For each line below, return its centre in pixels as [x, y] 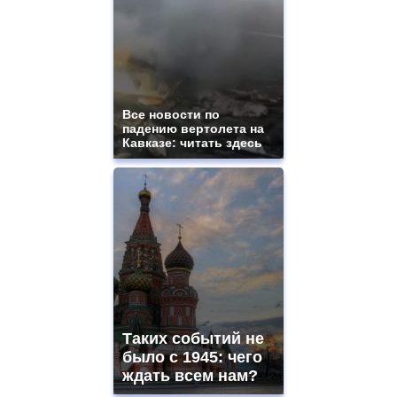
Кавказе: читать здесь [192, 143]
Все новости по [171, 115]
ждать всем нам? [190, 376]
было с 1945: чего [192, 358]
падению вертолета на [193, 129]
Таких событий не [193, 339]
